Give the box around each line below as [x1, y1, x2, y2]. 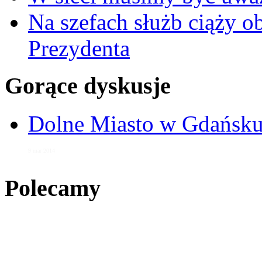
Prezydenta [28, 35, 130, 61]
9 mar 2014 [28, 147, 55, 154]
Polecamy [5, 174, 101, 201]
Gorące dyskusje [5, 73, 171, 99]
